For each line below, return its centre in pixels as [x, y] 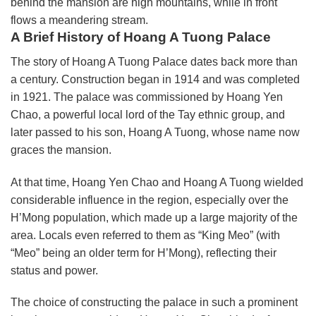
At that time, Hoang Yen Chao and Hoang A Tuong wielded [157, 182]
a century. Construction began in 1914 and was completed [155, 79]
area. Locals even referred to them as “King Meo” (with [145, 235]
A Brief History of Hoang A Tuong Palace [141, 37]
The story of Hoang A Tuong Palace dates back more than [154, 61]
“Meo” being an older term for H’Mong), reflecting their [144, 253]
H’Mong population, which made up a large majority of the [154, 217]
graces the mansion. [61, 150]
